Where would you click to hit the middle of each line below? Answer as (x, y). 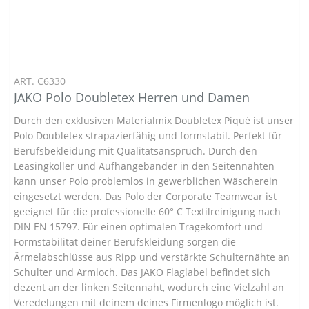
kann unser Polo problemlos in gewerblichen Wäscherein (146, 181)
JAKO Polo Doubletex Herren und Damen (132, 97)
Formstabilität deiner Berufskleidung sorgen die (125, 241)
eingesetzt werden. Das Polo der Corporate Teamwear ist (145, 196)
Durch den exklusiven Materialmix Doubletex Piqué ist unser (154, 120)
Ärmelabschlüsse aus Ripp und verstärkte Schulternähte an (152, 257)
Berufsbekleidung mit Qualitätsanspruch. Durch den (136, 150)
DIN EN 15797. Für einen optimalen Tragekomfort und (138, 226)
